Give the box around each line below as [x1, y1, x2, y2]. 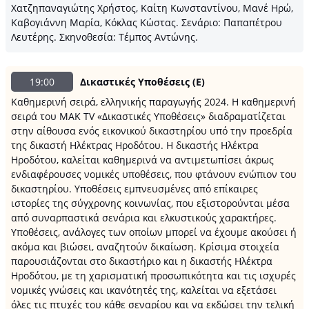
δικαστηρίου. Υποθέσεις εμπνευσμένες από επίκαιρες [11, 182, 258, 195]
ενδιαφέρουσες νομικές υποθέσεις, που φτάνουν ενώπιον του [11, 168, 297, 181]
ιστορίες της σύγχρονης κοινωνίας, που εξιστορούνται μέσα [11, 197, 290, 210]
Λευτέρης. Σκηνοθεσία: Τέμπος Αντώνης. [11, 30, 198, 43]
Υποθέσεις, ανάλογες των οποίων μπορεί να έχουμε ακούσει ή [11, 226, 297, 239]
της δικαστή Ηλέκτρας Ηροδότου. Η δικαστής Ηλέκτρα [11, 139, 259, 152]
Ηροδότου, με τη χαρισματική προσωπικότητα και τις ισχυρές [11, 269, 296, 282]
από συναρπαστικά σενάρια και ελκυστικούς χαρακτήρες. [11, 211, 277, 224]
